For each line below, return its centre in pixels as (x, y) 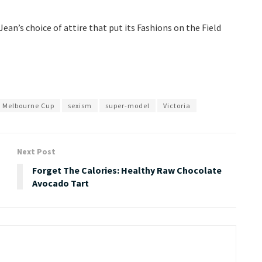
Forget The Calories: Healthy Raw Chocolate (127, 170)
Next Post (36, 152)
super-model (127, 106)
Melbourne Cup (28, 106)
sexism (80, 106)
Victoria (177, 106)
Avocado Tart (61, 183)
